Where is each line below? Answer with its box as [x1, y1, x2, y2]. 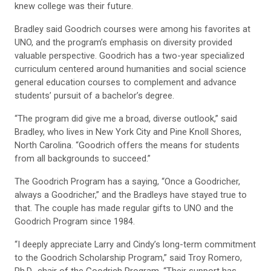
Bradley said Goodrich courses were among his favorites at [15, 23, 250, 34]
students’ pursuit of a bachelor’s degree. [15, 90, 174, 101]
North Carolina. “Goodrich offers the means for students [15, 139, 240, 151]
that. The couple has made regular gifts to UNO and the [15, 202, 233, 214]
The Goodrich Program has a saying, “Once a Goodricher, [15, 175, 240, 187]
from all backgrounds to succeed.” [15, 152, 151, 164]
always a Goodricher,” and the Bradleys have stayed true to [15, 189, 247, 200]
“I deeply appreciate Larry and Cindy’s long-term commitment [15, 238, 256, 250]
